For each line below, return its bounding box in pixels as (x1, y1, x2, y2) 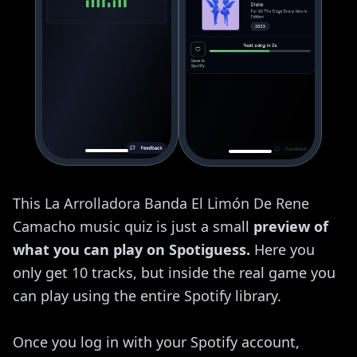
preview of (253, 216, 328, 236)
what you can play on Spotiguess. (13, 239, 250, 259)
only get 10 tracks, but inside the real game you (13, 262, 335, 282)
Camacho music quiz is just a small (13, 216, 253, 236)
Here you (250, 239, 315, 259)
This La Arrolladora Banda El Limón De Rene (13, 193, 309, 213)
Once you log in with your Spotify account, (13, 331, 300, 351)
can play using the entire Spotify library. (13, 285, 281, 305)
